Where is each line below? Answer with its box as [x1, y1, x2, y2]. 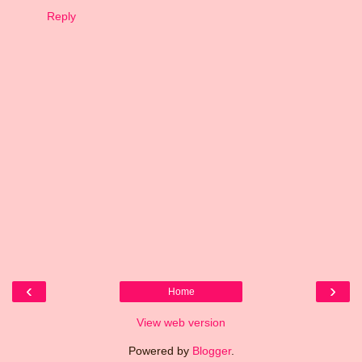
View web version [137, 315, 225, 329]
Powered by [128, 343, 192, 357]
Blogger [192, 343, 231, 357]
